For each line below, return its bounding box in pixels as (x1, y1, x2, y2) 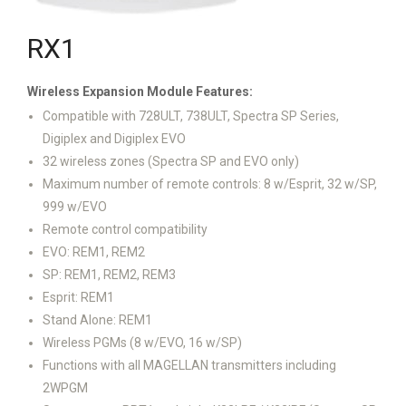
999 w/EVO (43, 199, 107, 214)
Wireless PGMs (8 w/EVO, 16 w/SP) (43, 335, 242, 350)
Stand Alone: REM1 (43, 313, 152, 327)
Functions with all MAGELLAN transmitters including (43, 358, 336, 372)
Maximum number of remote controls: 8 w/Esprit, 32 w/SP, (43, 177, 377, 191)
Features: (196, 84, 253, 99)
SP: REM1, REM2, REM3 (43, 267, 176, 282)
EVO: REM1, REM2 (43, 245, 145, 259)
